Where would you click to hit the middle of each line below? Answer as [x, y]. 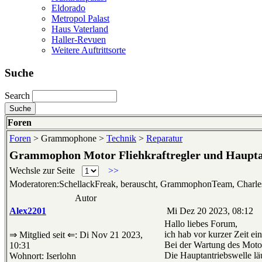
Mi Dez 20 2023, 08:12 [209, 211]
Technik [121, 139]
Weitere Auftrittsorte [89, 50]
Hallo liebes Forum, [201, 224]
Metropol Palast [80, 18]
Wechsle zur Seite [46, 171]
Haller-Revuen [79, 39]
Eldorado [68, 8]
